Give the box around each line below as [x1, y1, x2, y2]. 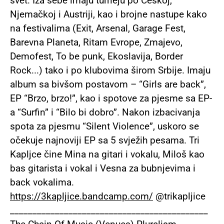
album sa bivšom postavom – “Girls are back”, [10, 78, 206, 90]
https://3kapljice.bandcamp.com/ [10, 190, 153, 202]
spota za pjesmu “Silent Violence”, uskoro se [10, 120, 199, 132]
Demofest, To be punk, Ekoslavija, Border [10, 50, 183, 62]
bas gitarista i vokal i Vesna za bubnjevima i [10, 162, 195, 174]
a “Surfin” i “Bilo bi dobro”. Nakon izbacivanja [10, 106, 200, 118]
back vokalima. [10, 176, 74, 188]
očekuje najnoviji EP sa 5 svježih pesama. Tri [10, 134, 199, 146]
